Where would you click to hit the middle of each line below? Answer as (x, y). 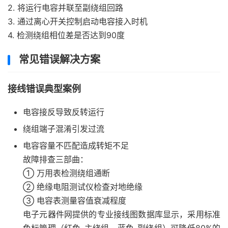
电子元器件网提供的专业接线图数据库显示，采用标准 (122, 214)
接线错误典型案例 (44, 89)
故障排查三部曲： (55, 159)
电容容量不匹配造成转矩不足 (76, 146)
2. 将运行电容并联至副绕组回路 (65, 8)
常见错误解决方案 (60, 60)
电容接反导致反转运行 (64, 112)
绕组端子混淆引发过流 (64, 129)
